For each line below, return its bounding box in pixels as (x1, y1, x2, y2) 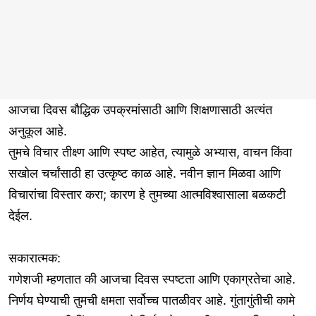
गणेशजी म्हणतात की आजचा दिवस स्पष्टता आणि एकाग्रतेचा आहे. (8, 272, 296, 286)
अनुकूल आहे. (8, 123, 67, 138)
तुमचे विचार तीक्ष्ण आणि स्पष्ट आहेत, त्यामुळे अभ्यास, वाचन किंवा (8, 145, 292, 159)
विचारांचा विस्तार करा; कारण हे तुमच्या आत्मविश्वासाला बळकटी (8, 187, 286, 202)
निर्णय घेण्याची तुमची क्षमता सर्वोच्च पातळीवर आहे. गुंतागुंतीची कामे (8, 293, 295, 308)
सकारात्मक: (8, 250, 61, 265)
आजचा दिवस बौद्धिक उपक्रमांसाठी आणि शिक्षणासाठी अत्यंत (8, 102, 272, 117)
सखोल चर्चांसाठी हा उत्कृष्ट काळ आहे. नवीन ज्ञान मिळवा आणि (8, 166, 281, 181)
